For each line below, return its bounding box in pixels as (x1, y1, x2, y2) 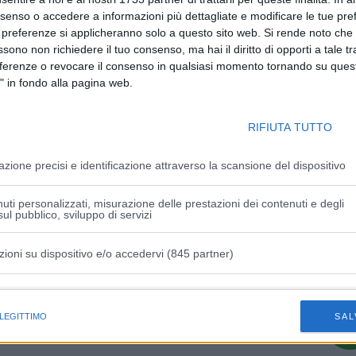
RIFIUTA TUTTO (248, 121, 332, 134)
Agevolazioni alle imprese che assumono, (59, 14, 297, 33)
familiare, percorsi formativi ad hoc (93, 48, 297, 68)
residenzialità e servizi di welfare (105, 31, 297, 50)
